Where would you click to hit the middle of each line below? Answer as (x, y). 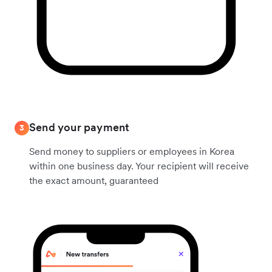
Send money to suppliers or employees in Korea (132, 151)
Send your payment (80, 127)
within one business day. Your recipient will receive (139, 165)
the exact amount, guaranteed (94, 180)
